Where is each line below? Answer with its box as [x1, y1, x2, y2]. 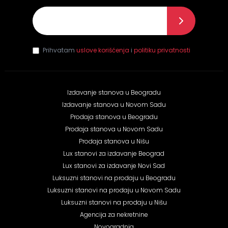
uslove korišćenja [76, 45, 129, 54]
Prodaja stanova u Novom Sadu [65, 124, 163, 133]
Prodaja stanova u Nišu [78, 136, 149, 146]
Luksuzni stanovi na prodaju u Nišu [61, 197, 167, 207]
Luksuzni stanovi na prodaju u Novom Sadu [47, 185, 181, 194]
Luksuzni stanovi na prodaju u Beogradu [52, 173, 176, 182]
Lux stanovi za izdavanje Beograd [63, 149, 165, 158]
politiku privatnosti [133, 45, 190, 54]
